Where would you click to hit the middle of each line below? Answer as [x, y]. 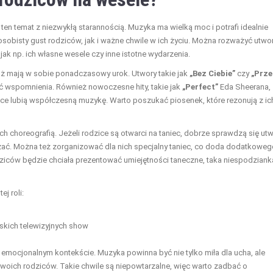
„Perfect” [200, 87]
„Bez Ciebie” [212, 73]
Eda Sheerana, [244, 87]
